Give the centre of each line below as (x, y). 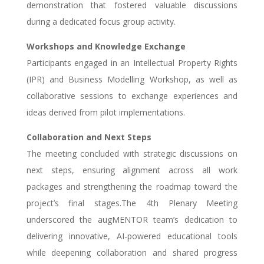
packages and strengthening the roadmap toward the (132, 187)
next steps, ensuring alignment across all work (132, 170)
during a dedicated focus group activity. (101, 22)
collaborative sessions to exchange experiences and (132, 96)
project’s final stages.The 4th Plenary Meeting (132, 203)
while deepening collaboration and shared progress (132, 253)
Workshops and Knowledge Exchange (106, 47)
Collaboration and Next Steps (89, 137)
